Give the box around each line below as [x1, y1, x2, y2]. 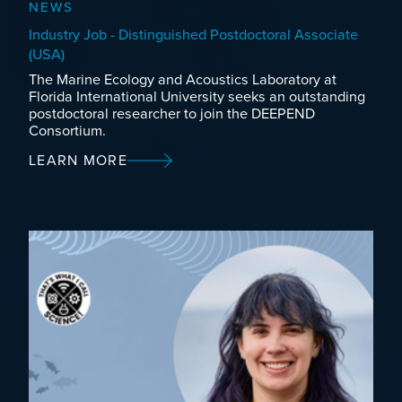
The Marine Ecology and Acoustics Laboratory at [29, 71, 336, 90]
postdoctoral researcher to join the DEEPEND [29, 105, 315, 124]
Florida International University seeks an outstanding [29, 88, 365, 107]
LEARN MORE [29, 152, 127, 170]
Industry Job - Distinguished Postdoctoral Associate [29, 26, 358, 45]
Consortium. [29, 122, 106, 141]
